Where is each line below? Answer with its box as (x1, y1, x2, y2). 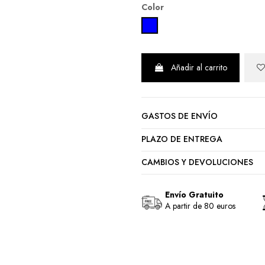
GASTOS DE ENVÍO (141, 110, 218, 122)
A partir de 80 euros (165, 200, 235, 212)
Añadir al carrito (171, 61, 227, 73)
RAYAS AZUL (149, 18, 193, 31)
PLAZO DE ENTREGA (141, 132, 222, 145)
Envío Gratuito (165, 189, 224, 201)
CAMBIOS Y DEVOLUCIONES (141, 156, 253, 168)
